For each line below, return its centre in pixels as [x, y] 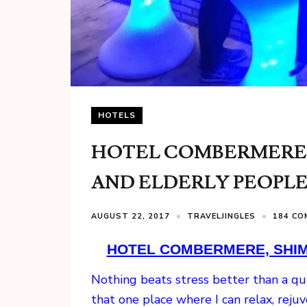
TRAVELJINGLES [221, 217]
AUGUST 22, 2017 [131, 217]
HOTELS [117, 115]
